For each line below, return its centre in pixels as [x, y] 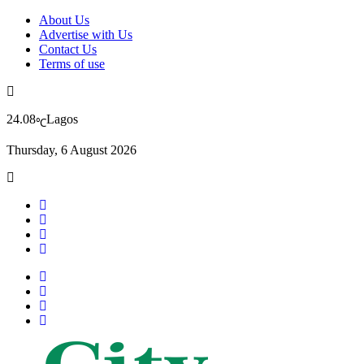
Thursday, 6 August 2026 [71, 150]
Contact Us [68, 49]
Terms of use [72, 64]
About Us [64, 20]
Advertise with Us [86, 35]
